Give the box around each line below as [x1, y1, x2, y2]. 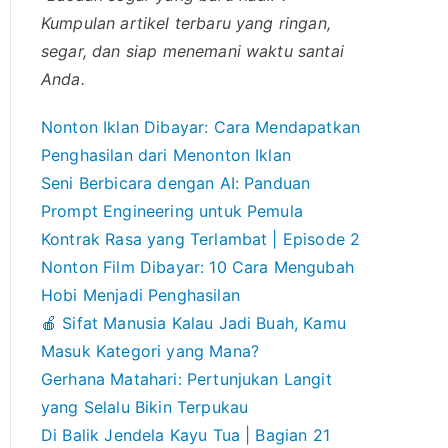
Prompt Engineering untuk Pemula [41, 201, 303, 221]
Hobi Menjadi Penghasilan [41, 285, 240, 305]
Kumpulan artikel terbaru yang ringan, [41, 13, 331, 33]
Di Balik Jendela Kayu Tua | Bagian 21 [41, 425, 330, 445]
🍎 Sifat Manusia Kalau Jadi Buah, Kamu [41, 313, 346, 333]
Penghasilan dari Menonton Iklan [41, 145, 291, 165]
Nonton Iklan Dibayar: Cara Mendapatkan [41, 117, 361, 137]
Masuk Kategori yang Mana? [41, 341, 260, 361]
